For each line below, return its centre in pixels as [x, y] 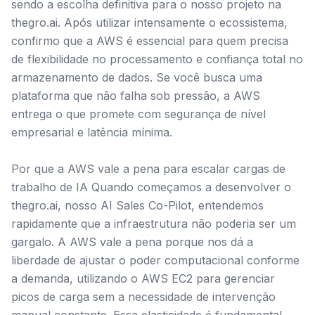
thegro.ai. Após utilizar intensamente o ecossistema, [149, 22]
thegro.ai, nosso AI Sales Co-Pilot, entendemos [137, 205]
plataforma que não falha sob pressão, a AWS [136, 96]
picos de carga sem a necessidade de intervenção [143, 297]
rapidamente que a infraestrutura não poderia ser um [154, 224]
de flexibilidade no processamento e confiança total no [157, 59]
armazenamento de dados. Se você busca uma [137, 77]
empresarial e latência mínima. [92, 132]
